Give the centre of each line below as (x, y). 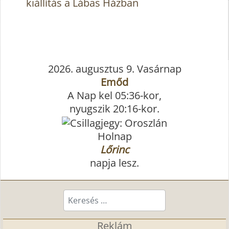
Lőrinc (114, 149)
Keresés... (85, 195)
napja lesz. (114, 163)
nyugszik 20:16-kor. (114, 109)
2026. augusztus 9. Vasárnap (114, 69)
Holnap (114, 136)
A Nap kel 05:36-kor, (114, 96)
